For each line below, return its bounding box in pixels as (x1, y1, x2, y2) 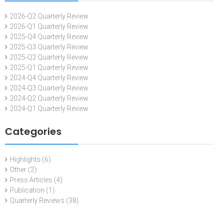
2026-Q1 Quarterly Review (10, 22, 88, 30)
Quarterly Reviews (10, 196, 65, 204)
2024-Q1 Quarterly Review (10, 104, 88, 112)
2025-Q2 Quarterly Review (10, 53, 88, 61)
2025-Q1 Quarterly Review (10, 63, 88, 71)
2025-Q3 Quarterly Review (10, 43, 88, 51)
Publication (10, 186, 44, 194)
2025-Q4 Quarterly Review (10, 32, 88, 41)
